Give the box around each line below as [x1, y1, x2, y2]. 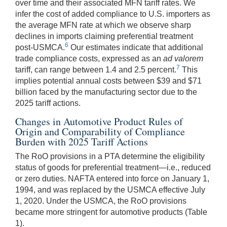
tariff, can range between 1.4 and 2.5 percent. [15, 65, 176, 74]
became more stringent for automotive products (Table [15, 207, 207, 216]
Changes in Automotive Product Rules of [15, 114, 183, 128]
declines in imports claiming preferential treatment [15, 31, 193, 41]
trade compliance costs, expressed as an [15, 54, 163, 63]
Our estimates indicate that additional [68, 43, 203, 52]
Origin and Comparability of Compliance [15, 124, 185, 138]
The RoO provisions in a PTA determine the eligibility [15, 152, 205, 161]
